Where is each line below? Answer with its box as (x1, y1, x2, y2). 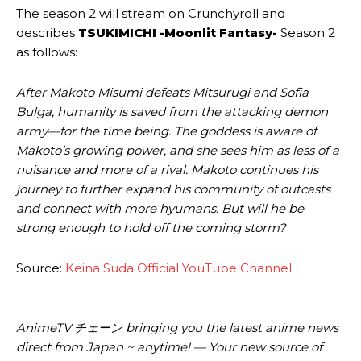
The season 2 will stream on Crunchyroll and (16, 5, 285, 21)
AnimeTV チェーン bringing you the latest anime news (16, 319, 338, 335)
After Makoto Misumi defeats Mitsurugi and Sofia (16, 84, 309, 100)
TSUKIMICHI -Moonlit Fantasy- (78, 24, 277, 40)
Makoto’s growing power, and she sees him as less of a (16, 142, 339, 158)
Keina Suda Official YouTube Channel (65, 259, 292, 276)
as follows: (16, 44, 77, 60)
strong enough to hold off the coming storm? (16, 219, 286, 235)
